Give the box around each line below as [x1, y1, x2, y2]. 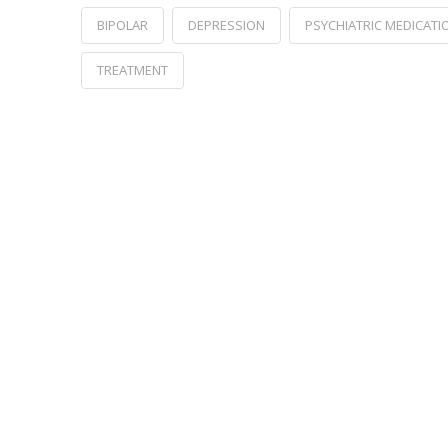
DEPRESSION [187, 15, 265, 34]
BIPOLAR [96, 15, 148, 34]
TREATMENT [96, 60, 168, 79]
